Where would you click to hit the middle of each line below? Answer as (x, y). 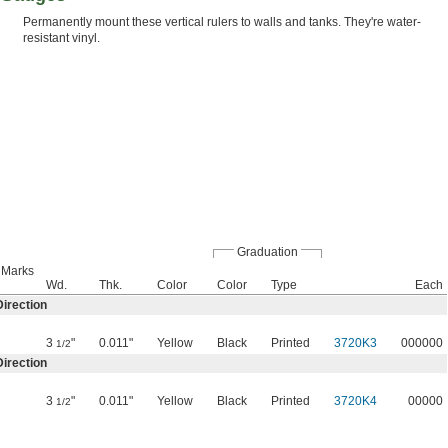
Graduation (267, 252)
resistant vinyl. (61, 38)
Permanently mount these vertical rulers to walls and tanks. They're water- (222, 22)
